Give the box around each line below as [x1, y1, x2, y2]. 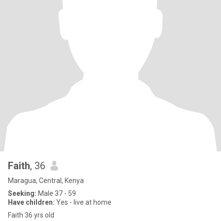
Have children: [8, 198, 55, 206]
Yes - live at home [55, 198, 111, 206]
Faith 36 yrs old [8, 211, 54, 219]
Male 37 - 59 [37, 189, 76, 197]
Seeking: [8, 189, 37, 197]
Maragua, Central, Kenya [8, 177, 84, 184]
